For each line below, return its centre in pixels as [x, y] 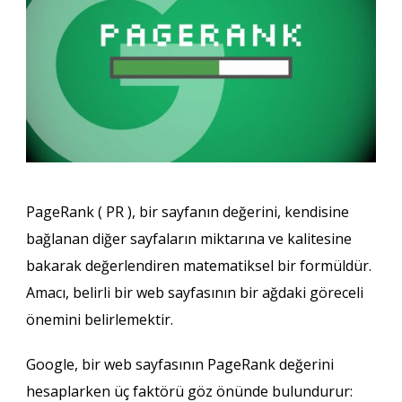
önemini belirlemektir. [99, 319]
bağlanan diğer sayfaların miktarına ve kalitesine [188, 238]
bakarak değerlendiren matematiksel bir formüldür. [198, 265]
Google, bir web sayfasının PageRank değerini [179, 364]
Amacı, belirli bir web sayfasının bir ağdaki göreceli [194, 292]
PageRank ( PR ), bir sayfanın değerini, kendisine [187, 211]
